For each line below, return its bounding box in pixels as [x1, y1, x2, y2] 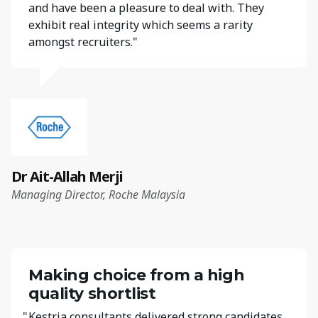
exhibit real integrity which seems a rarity [28, 16, 253, 33]
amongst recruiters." [28, 33, 138, 50]
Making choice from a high [28, 265, 245, 284]
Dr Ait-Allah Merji [11, 166, 123, 186]
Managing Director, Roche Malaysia [11, 186, 185, 202]
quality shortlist [28, 283, 156, 302]
